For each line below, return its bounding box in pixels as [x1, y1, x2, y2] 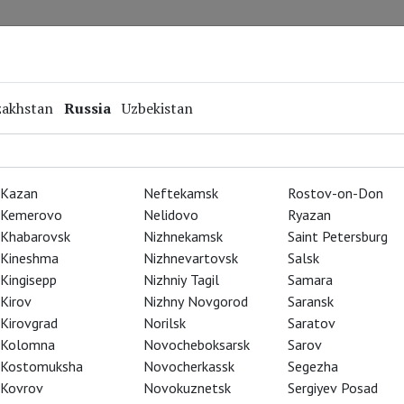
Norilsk [143, 314, 187, 332]
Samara [287, 271, 333, 289]
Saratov [287, 314, 335, 332]
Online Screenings [190, 32, 300, 49]
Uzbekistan [122, 98, 193, 118]
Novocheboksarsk [143, 335, 251, 353]
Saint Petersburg [287, 227, 388, 245]
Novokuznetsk [143, 379, 232, 397]
